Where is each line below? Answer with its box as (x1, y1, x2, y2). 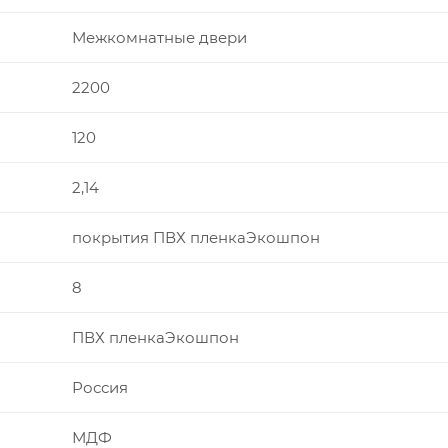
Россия (71, 377, 128, 397)
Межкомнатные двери (71, 27, 247, 47)
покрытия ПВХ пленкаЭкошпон (71, 227, 320, 247)
